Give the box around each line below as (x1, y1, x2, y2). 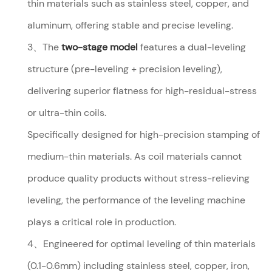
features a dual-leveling (138, 40, 246, 53)
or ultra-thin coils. (27, 106, 107, 119)
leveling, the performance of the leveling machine (27, 193, 246, 206)
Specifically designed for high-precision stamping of (27, 127, 260, 141)
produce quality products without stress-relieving (27, 171, 250, 185)
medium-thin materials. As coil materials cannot (27, 149, 242, 163)
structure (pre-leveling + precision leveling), (27, 62, 223, 75)
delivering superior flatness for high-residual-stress (27, 84, 257, 97)
